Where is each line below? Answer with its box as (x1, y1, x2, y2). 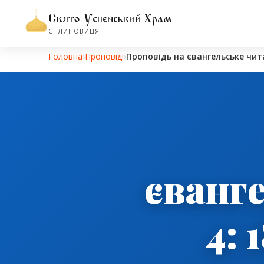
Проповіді (85, 51, 124, 62)
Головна (48, 51, 82, 62)
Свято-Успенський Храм (48, 11, 171, 27)
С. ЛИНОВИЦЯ (48, 26, 100, 35)
